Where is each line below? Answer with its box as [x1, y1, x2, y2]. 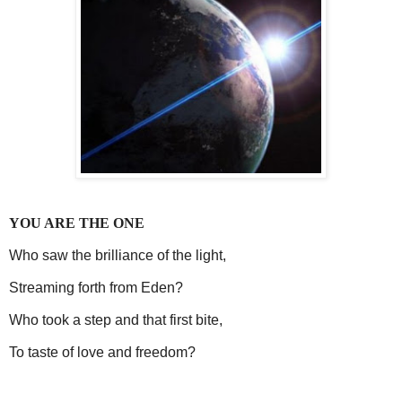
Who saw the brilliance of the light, [9, 248, 226, 264]
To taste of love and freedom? [9, 344, 196, 360]
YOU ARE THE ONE [9, 215, 144, 232]
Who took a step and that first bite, [9, 311, 223, 328]
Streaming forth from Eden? [9, 280, 183, 296]
